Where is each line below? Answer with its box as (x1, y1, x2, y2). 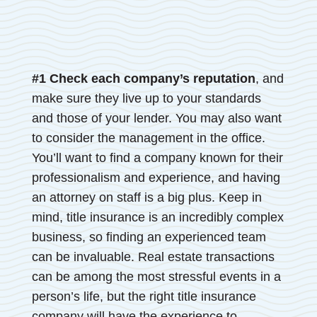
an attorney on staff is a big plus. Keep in (31, 190, 262, 205)
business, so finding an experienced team (31, 230, 266, 245)
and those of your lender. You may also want (31, 111, 282, 126)
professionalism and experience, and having (31, 171, 280, 185)
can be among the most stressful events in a (31, 270, 281, 284)
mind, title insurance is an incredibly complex (31, 210, 284, 225)
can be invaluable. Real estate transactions (31, 250, 275, 265)
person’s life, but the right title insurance (31, 289, 256, 304)
